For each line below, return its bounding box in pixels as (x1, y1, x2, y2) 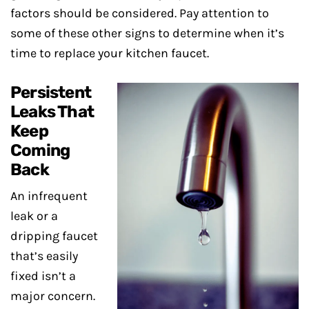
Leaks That (10, 102, 94, 121)
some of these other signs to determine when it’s (10, 26, 284, 41)
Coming (10, 141, 70, 160)
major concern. (10, 288, 95, 303)
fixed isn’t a (10, 268, 76, 283)
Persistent (10, 83, 91, 102)
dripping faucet (10, 228, 98, 243)
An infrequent (10, 188, 88, 203)
